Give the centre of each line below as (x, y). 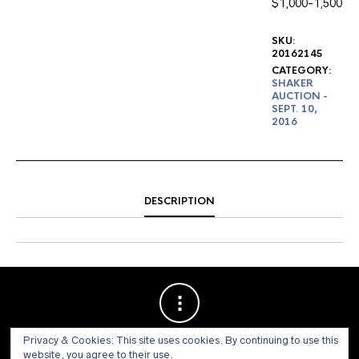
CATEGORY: (302, 71)
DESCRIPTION (179, 201)
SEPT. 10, (294, 109)
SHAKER (292, 83)
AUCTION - (300, 96)
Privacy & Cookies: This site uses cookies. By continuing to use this (181, 340)
